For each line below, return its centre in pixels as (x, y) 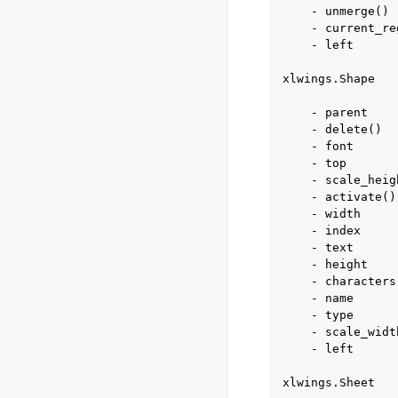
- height (325, 264)
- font (318, 146)
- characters (339, 281)
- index (322, 231)
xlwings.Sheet (329, 382)
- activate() (339, 197)
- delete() (332, 129)
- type (318, 315)
